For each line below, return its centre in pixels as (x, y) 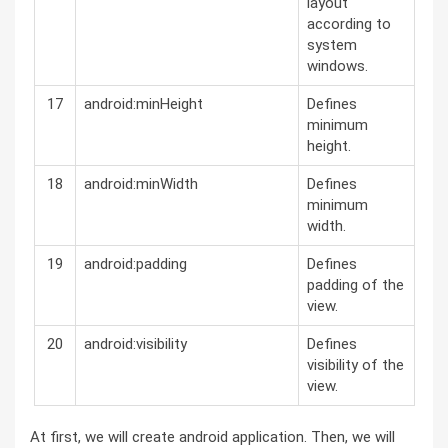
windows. (337, 66)
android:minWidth (140, 184)
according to (348, 24)
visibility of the (355, 365)
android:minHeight (143, 104)
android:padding (135, 264)
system (331, 45)
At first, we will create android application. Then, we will (212, 437)
